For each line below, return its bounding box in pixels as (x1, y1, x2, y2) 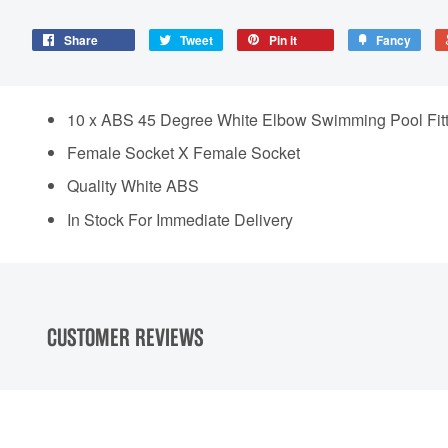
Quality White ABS (67, 174, 203, 198)
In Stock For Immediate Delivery (67, 207, 293, 231)
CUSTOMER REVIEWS (47, 323, 204, 352)
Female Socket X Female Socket (67, 140, 300, 164)
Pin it (269, 30, 297, 49)
